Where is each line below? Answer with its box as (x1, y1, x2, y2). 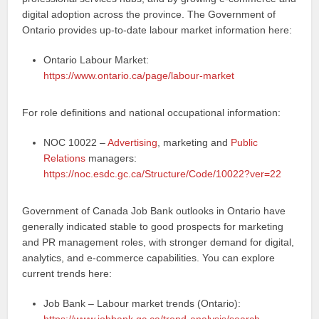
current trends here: (22, 268, 113, 279)
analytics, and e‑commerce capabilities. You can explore (22, 252, 276, 263)
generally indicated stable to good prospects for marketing (22, 221, 284, 232)
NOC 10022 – (43, 137, 108, 148)
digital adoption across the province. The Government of (22, 9, 276, 20)
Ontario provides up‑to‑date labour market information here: (22, 24, 293, 36)
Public (231, 137, 258, 148)
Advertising (108, 137, 158, 148)
